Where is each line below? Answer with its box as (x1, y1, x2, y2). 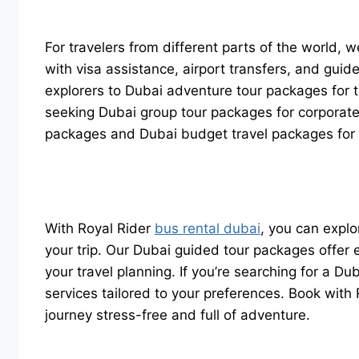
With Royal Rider (45, 220, 155, 236)
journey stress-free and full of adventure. (45, 307, 310, 323)
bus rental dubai (155, 220, 260, 236)
